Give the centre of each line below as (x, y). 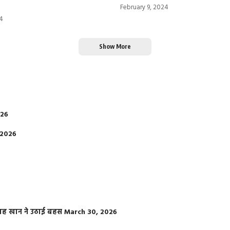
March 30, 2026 (91, 212)
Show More (115, 46)
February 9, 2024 (144, 7)
